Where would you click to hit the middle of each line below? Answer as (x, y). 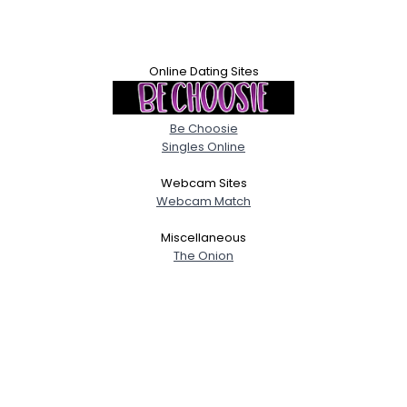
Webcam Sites (203, 183)
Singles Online (203, 147)
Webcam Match (203, 201)
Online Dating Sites (203, 71)
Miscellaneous (203, 238)
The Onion (203, 256)
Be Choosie (203, 129)
